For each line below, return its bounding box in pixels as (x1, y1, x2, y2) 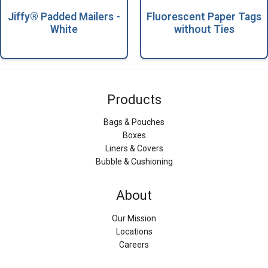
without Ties (173, 23, 234, 35)
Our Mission (112, 213, 156, 223)
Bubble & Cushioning (95, 157, 173, 167)
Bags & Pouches (103, 117, 165, 127)
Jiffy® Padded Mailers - (8, 10, 120, 23)
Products (106, 92, 162, 107)
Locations (115, 226, 153, 236)
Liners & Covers (105, 144, 163, 154)
